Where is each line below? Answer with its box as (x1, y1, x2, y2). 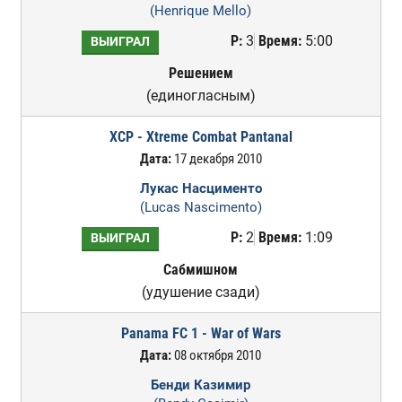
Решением (168, 65, 233, 82)
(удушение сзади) (141, 284, 260, 301)
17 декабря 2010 (170, 151, 262, 167)
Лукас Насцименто (139, 180, 262, 197)
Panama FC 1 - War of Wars (120, 325, 281, 342)
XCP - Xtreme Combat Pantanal (109, 128, 293, 145)
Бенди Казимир (151, 377, 251, 393)
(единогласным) (145, 87, 256, 104)
